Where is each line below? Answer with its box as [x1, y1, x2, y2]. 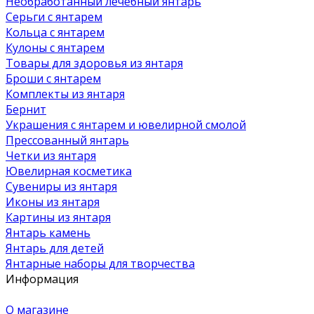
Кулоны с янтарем [6, 39, 104, 55]
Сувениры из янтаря [6, 178, 117, 194]
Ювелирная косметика [6, 163, 132, 179]
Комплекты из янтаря [6, 86, 125, 102]
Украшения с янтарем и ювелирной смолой [6, 116, 246, 132]
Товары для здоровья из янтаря [6, 55, 183, 71]
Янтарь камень [6, 224, 90, 240]
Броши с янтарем [6, 70, 101, 86]
